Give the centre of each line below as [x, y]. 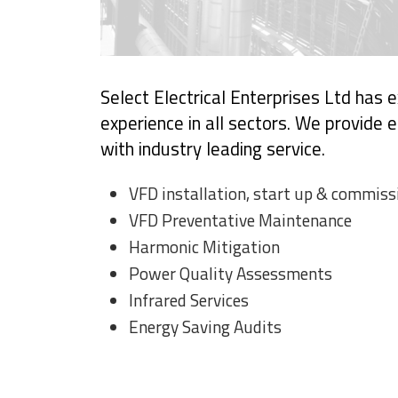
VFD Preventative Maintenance [240, 220]
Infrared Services [188, 300]
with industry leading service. [213, 149]
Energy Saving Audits [205, 327]
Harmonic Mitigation [204, 247]
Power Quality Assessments [230, 274]
